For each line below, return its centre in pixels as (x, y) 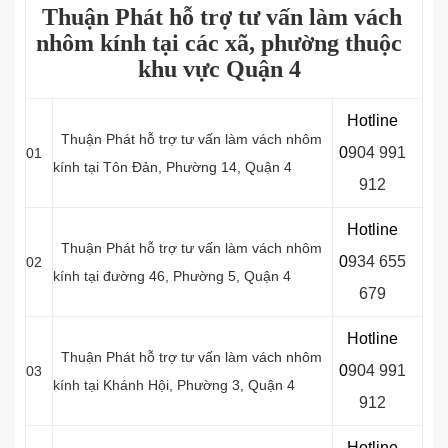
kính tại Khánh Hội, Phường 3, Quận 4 (174, 385)
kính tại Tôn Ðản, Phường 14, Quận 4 (172, 167)
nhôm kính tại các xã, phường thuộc (219, 43)
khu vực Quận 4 (219, 69)
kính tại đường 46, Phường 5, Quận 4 (172, 276)
